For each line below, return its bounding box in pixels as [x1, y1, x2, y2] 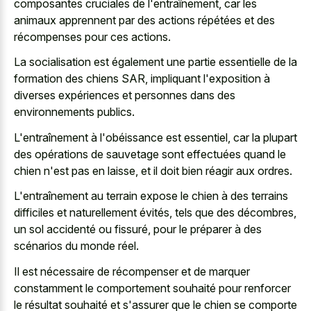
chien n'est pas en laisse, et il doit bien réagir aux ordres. [14, 163, 292, 178]
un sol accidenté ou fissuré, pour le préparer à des [14, 222, 262, 237]
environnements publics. [14, 105, 135, 119]
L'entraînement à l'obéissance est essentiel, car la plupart [14, 130, 297, 144]
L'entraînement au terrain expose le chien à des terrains [14, 189, 288, 203]
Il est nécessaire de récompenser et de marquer [14, 264, 250, 278]
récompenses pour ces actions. [14, 29, 171, 44]
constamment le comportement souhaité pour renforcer [14, 280, 291, 295]
